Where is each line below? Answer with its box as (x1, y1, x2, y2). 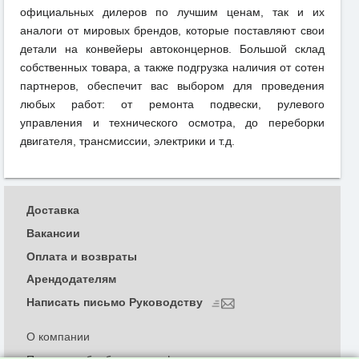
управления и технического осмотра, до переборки (20, 116, 325, 130)
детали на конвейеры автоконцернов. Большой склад (20, 42, 325, 56)
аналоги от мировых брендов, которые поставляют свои (20, 24, 325, 38)
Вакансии (26, 226, 80, 240)
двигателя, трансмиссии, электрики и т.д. (20, 135, 235, 148)
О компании (26, 330, 90, 344)
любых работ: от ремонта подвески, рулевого (20, 98, 325, 111)
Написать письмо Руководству (26, 296, 206, 309)
